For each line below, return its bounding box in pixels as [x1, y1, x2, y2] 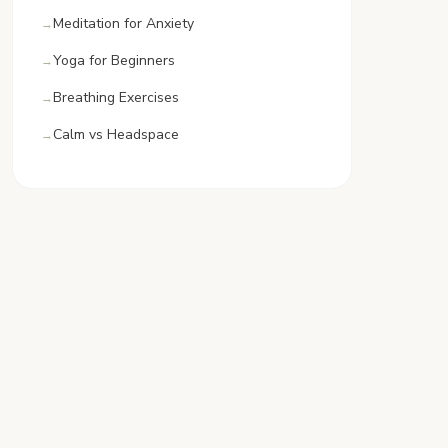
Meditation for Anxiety [53, 14, 194, 33]
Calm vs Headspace [53, 125, 179, 144]
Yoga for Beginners [53, 51, 175, 70]
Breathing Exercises [53, 88, 179, 107]
